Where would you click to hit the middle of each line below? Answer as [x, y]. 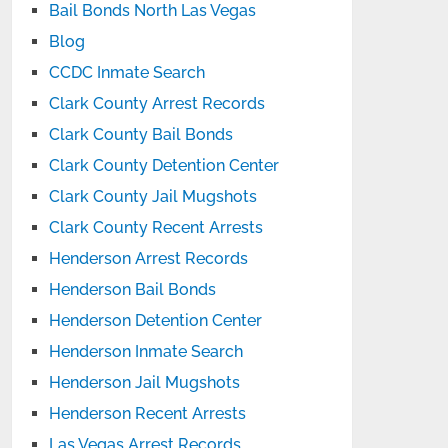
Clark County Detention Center [164, 165]
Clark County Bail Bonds [141, 134]
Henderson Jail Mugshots [145, 382]
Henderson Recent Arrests [148, 413]
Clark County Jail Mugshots [153, 196]
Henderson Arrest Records [149, 258]
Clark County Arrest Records [157, 103]
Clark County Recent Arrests [156, 227]
